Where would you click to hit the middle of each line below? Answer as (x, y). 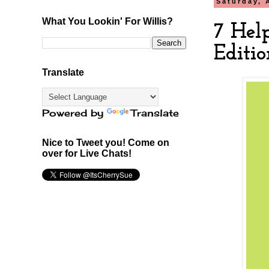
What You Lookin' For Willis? (107, 21)
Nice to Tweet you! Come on (106, 142)
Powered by (74, 113)
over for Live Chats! (87, 153)
